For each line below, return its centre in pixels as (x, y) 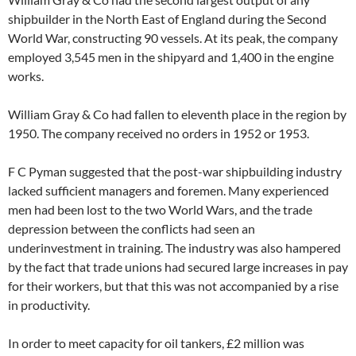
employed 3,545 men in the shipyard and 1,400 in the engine (171, 57)
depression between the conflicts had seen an (132, 228)
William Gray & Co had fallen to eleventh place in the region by (177, 114)
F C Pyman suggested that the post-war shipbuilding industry (175, 171)
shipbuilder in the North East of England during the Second (167, 19)
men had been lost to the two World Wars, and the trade (160, 209)
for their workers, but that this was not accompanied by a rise (173, 286)
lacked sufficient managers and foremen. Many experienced (168, 190)
